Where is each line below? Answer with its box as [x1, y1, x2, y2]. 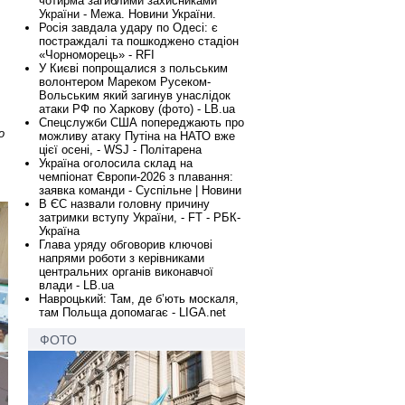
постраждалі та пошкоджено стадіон [39, 34, 239, 48]
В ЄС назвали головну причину [39, 197, 210, 211]
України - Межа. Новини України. [39, 7, 216, 21]
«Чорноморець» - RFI [39, 48, 155, 61]
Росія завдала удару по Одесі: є [39, 21, 218, 34]
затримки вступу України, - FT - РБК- [39, 211, 240, 224]
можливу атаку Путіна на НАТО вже [39, 129, 235, 143]
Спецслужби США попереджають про [39, 116, 244, 129]
